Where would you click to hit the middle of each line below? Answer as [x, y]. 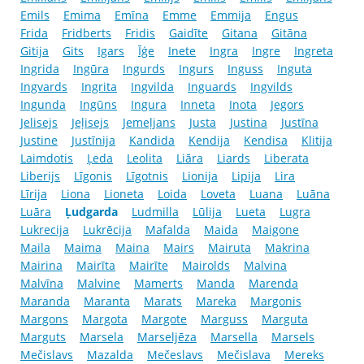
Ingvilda [152, 87]
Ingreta [314, 51]
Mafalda [168, 230]
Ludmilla [155, 212]
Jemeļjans [149, 123]
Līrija [34, 194]
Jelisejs [39, 123]
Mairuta [230, 248]
